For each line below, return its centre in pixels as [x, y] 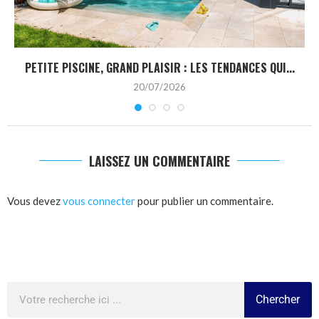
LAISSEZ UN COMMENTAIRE [159, 161]
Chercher [278, 299]
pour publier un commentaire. [204, 200]
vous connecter [99, 200]
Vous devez [35, 200]
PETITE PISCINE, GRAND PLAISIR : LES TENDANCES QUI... [159, 67]
